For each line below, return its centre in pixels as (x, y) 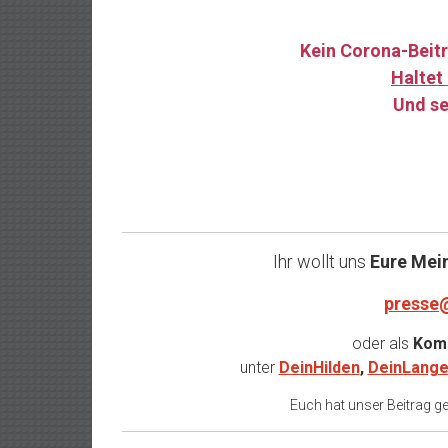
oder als (380, 343)
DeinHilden (319, 367)
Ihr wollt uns (321, 261)
